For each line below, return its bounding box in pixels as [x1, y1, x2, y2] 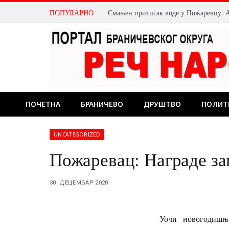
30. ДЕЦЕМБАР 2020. [50, 179, 110, 186]
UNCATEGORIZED [54, 131, 100, 138]
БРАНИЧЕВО [81, 99, 123, 109]
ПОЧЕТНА [26, 99, 60, 109]
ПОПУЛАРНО [50, 7, 94, 17]
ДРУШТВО [144, 99, 181, 109]
